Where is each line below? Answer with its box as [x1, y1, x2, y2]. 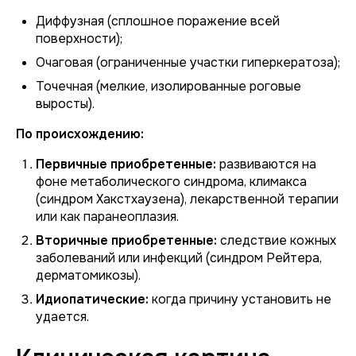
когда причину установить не [149, 291, 331, 308]
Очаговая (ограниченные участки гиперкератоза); [36, 54, 340, 71]
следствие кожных [217, 232, 336, 249]
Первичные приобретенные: [36, 156, 216, 172]
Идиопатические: [36, 291, 149, 308]
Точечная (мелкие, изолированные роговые [36, 78, 301, 95]
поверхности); [36, 30, 122, 47]
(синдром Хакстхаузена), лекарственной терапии [36, 191, 339, 207]
